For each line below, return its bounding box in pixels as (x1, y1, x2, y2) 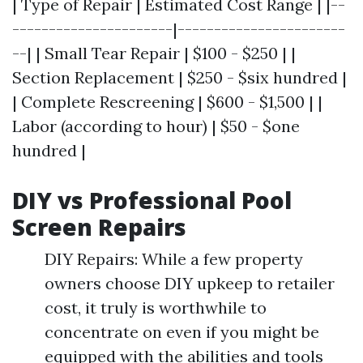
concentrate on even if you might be (45, 322, 319, 342)
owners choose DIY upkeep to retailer (45, 273, 335, 293)
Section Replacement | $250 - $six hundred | (12, 67, 347, 88)
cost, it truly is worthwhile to (45, 297, 267, 318)
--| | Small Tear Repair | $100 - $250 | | (12, 43, 296, 63)
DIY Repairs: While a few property (45, 249, 303, 269)
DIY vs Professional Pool (12, 185, 292, 216)
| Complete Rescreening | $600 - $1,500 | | (12, 92, 322, 112)
